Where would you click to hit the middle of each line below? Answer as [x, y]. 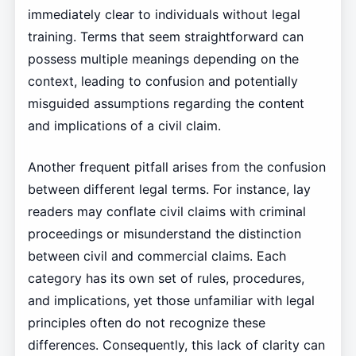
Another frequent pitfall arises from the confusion [176, 167]
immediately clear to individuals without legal [164, 15]
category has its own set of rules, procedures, [166, 279]
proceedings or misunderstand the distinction [164, 234]
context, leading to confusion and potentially [163, 81]
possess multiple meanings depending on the [163, 59]
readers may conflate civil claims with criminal [166, 212]
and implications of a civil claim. [124, 126]
